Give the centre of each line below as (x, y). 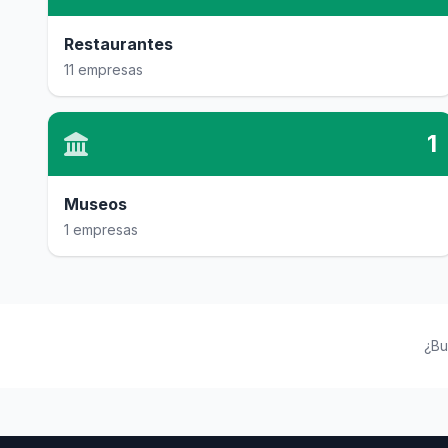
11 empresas (103, 69)
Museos (95, 204)
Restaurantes (118, 44)
